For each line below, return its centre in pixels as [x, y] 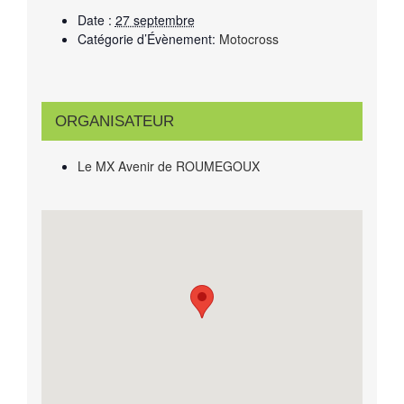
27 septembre [155, 19]
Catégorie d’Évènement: [146, 38]
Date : [94, 19]
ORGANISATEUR [114, 121]
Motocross [248, 38]
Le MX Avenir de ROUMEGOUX [168, 165]
